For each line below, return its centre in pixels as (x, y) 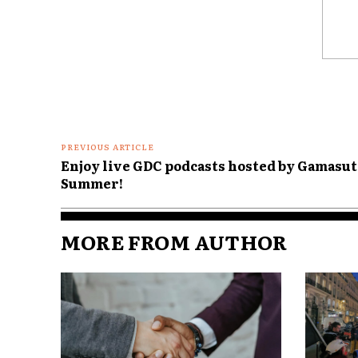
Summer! (92, 183)
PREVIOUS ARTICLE (107, 146)
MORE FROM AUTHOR (174, 241)
